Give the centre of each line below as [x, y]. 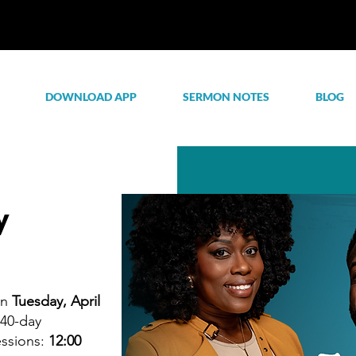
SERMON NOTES [226, 97]
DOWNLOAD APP [91, 97]
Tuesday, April [56, 301]
